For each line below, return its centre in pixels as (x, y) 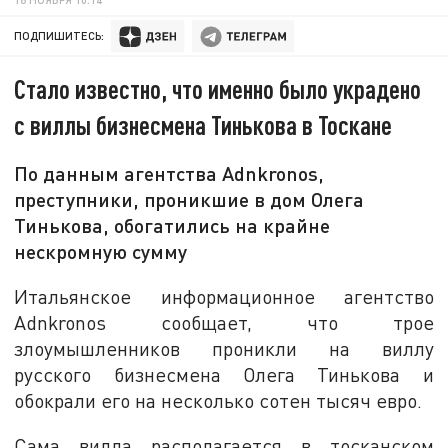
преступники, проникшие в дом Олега (189, 199)
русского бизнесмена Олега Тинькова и (224, 374)
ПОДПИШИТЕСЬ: (59, 36)
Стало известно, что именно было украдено (218, 89)
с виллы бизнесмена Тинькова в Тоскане (203, 125)
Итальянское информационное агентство (224, 296)
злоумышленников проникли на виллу (224, 348)
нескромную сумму (101, 251)
